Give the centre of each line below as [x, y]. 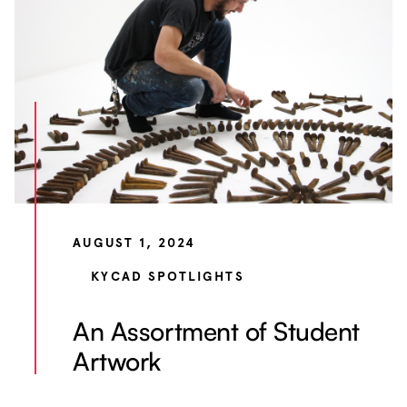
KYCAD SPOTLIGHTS [168, 277]
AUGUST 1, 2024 [134, 243]
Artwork [117, 362]
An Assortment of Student [216, 332]
